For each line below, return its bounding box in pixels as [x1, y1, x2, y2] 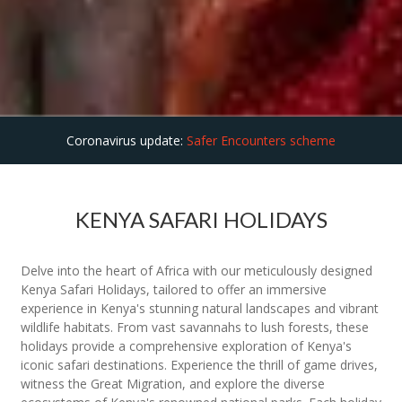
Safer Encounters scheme [187, 132, 336, 150]
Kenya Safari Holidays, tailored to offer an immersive [21, 281, 327, 299]
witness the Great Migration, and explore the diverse [21, 375, 325, 393]
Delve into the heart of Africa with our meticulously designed [21, 262, 372, 280]
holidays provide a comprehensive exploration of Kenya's [21, 337, 352, 355]
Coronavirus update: [66, 132, 187, 150]
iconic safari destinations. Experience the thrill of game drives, [21, 356, 378, 374]
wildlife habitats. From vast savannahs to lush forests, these [21, 319, 369, 336]
